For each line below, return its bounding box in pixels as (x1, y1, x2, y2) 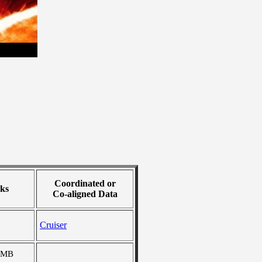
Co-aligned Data (52, 189, 118, 199)
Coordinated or (54, 178, 116, 188)
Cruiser (40, 220, 67, 230)
